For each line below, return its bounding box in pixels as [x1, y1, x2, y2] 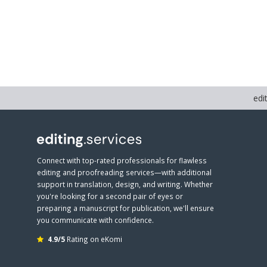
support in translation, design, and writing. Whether [37, 179, 213, 189]
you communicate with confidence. [37, 215, 154, 225]
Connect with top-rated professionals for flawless [37, 156, 207, 165]
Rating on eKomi [65, 234, 122, 244]
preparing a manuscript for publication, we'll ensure [37, 203, 214, 213]
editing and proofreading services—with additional [37, 167, 212, 177]
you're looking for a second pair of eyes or [37, 191, 183, 201]
